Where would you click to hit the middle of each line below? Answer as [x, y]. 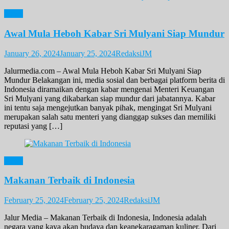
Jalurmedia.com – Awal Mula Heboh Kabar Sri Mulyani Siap [103, 71]
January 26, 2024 [32, 53]
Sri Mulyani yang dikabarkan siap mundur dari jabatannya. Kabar [110, 98]
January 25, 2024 [88, 53]
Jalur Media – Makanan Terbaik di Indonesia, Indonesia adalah [105, 218]
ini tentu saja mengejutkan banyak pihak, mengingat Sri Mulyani [108, 107]
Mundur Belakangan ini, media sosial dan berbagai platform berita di [114, 80]
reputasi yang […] [33, 126]
